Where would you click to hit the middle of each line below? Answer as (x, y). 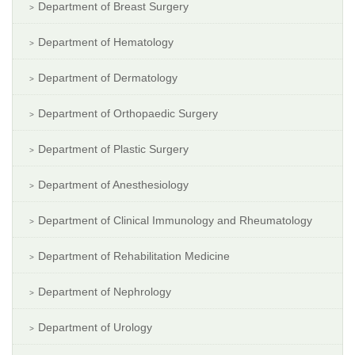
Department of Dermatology (108, 78)
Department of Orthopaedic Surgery (128, 114)
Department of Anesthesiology (113, 185)
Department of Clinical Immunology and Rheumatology (175, 221)
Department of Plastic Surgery (113, 149)
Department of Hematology (106, 42)
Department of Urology (95, 328)
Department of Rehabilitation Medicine (134, 256)
